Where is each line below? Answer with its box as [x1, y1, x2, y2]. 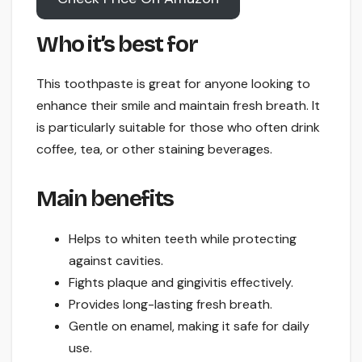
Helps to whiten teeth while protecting [69, 230, 297, 248]
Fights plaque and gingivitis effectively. [69, 274, 293, 292]
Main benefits [36, 185, 174, 213]
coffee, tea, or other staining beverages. [36, 141, 272, 158]
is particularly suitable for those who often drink [36, 119, 320, 137]
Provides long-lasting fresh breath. [69, 296, 272, 314]
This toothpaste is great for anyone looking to [36, 75, 310, 93]
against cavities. [69, 252, 163, 270]
